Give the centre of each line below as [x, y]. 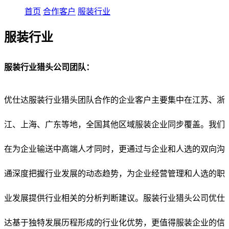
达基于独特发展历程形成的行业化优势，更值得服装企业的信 [114, 222]
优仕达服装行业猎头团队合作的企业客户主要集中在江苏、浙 [114, 100]
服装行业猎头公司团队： [49, 67]
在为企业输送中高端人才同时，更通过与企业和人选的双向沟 [114, 149]
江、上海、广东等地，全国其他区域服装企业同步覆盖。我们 [114, 124]
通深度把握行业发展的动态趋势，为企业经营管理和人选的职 [114, 173]
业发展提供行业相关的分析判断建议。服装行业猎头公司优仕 [114, 198]
